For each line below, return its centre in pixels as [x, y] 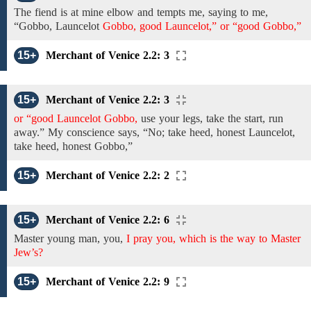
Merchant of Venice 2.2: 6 [108, 220]
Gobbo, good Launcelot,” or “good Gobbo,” [202, 26]
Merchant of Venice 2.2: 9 [108, 281]
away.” [31, 132]
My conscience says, [94, 132]
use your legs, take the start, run [210, 118]
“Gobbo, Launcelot [57, 26]
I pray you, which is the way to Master [213, 238]
